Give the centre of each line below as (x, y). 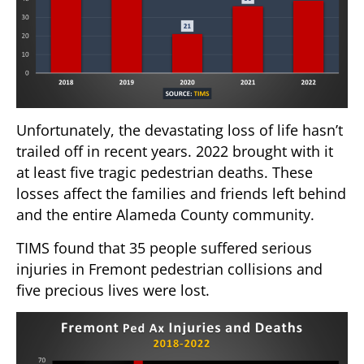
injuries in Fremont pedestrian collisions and (169, 269)
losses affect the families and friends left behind (181, 194)
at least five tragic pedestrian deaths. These (165, 173)
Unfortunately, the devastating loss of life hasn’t (180, 130)
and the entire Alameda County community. (165, 215)
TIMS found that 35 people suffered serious (164, 247)
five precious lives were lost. (113, 290)
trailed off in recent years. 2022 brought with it (175, 152)
